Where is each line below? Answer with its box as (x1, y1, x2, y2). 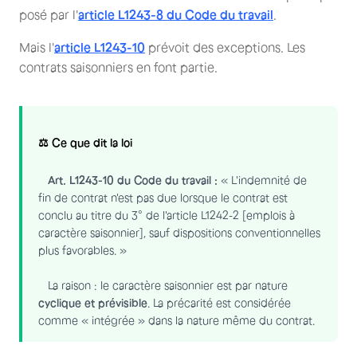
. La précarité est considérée (147, 296, 291, 309)
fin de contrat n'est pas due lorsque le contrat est (38, 191, 288, 204)
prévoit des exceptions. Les (145, 40, 305, 54)
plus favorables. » (38, 244, 127, 257)
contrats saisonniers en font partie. (19, 60, 218, 74)
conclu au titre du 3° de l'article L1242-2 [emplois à (38, 209, 295, 222)
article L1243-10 (54, 40, 145, 54)
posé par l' (19, 7, 78, 22)
